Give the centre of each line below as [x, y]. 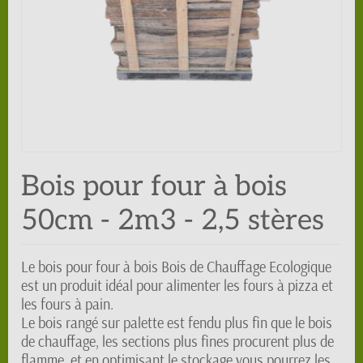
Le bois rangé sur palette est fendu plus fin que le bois [177, 323]
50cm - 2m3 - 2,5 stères [173, 220]
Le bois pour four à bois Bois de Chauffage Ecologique [176, 267]
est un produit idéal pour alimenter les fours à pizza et [177, 286]
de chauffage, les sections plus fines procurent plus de [177, 342]
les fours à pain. [67, 304]
